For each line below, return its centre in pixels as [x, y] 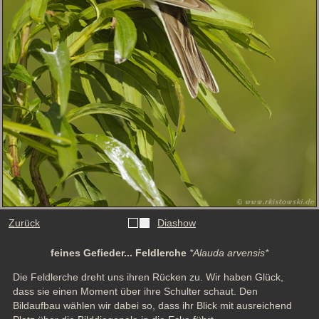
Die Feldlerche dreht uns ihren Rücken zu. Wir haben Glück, [148, 277]
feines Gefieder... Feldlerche [120, 253]
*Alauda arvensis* [229, 253]
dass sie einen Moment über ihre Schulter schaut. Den [135, 292]
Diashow [177, 223]
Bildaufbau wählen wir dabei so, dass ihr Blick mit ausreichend [152, 306]
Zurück [24, 223]
